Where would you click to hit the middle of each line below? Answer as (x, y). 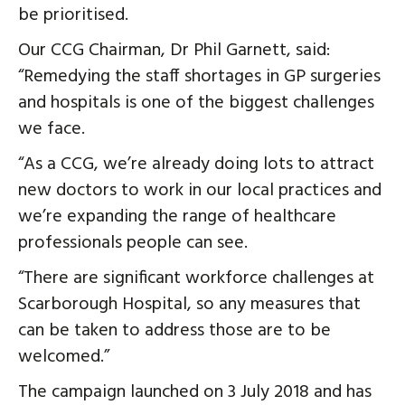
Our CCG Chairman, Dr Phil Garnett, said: (174, 50)
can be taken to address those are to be (174, 330)
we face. (52, 129)
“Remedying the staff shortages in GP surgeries (199, 76)
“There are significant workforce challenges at (196, 278)
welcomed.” (64, 357)
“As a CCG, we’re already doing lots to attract (196, 164)
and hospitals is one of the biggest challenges (196, 103)
